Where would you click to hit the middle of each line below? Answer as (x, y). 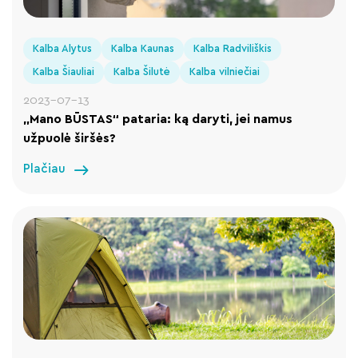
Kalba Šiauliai (64, 71)
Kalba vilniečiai (225, 71)
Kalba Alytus (63, 48)
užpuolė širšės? (70, 138)
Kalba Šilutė (142, 71)
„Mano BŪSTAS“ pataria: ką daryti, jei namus (158, 119)
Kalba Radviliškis (233, 48)
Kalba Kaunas (143, 48)
